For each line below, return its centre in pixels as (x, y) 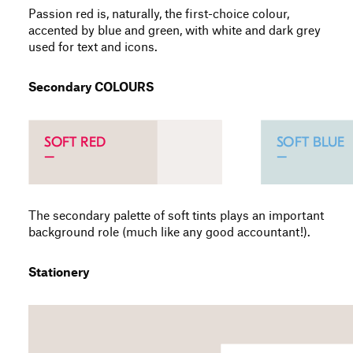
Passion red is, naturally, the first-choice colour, (159, 15)
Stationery (59, 273)
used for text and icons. (93, 48)
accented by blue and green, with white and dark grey (175, 31)
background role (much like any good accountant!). (169, 233)
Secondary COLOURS (91, 88)
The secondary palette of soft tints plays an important (176, 216)
